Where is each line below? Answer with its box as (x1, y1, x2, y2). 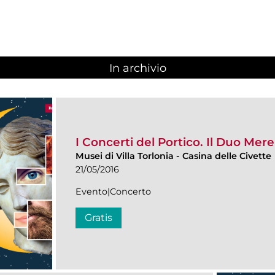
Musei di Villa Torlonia (76, 150, 176, 162)
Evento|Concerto (76, 186, 151, 198)
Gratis (85, 212, 112, 224)
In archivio (109, 61, 166, 76)
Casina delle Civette (182, 150, 271, 162)
